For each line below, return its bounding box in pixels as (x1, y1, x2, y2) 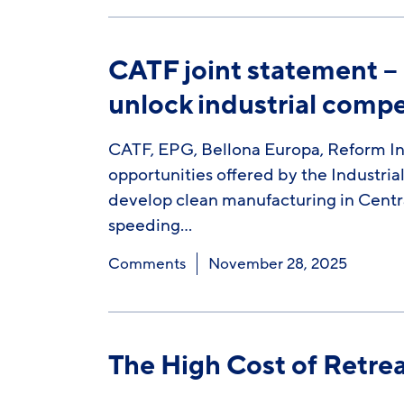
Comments (107, 253, 186, 274)
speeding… (107, 214, 192, 237)
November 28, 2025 (207, 253, 347, 274)
